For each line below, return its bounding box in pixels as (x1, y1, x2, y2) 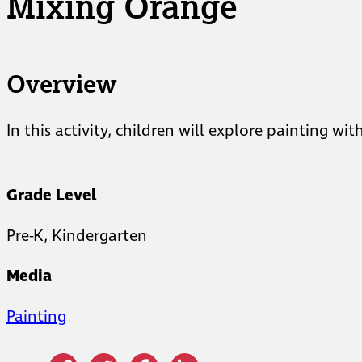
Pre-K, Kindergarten (6, 225, 147, 248)
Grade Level (6, 184, 96, 208)
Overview (6, 68, 116, 99)
